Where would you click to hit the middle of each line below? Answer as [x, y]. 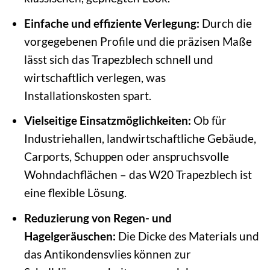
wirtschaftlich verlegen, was [95, 77]
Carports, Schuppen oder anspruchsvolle [126, 157]
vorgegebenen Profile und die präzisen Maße [138, 41]
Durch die [225, 23]
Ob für [209, 121]
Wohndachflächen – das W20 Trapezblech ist [138, 175]
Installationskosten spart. [87, 95]
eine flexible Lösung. [75, 193]
